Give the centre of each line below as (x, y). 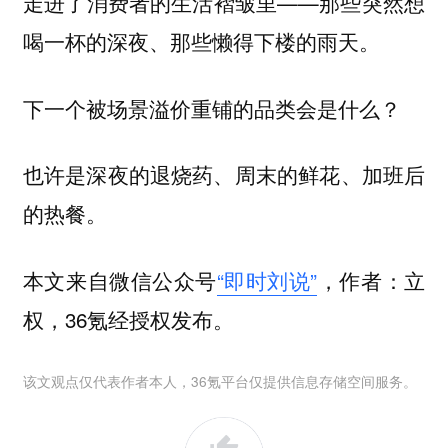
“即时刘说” (267, 279)
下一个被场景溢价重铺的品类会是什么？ (211, 107)
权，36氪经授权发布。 (128, 318)
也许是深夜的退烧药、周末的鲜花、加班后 (224, 174)
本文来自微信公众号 (119, 279)
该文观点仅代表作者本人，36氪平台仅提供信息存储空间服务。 (219, 380)
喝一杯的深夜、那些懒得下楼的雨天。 (201, 41)
